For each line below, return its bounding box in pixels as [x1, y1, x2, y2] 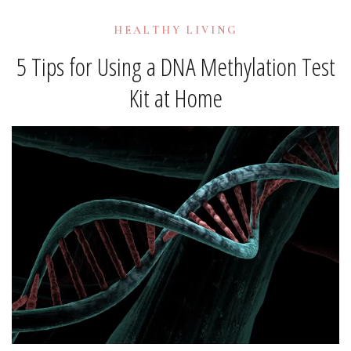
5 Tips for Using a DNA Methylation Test [16, 49, 335, 84]
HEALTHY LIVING [113, 23, 238, 37]
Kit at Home [128, 81, 223, 115]
